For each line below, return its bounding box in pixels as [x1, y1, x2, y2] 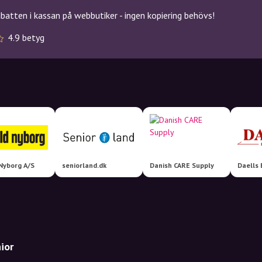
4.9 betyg [8, 32, 44, 43]
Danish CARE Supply [150, 161, 214, 170]
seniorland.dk [62, 161, 106, 170]
